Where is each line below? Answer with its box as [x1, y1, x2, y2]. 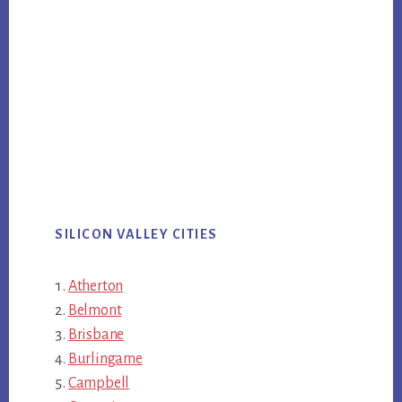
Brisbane [67, 326, 125, 343]
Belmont [67, 301, 122, 319]
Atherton [67, 277, 124, 294]
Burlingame [67, 350, 143, 367]
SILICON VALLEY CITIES [55, 226, 218, 241]
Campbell [67, 374, 130, 391]
